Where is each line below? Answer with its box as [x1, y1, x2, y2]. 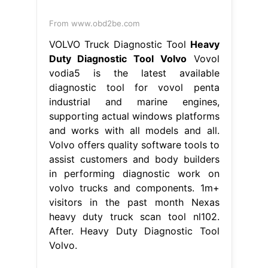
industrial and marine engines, [48, 95, 220, 108]
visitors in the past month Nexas [48, 196, 220, 208]
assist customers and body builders [48, 153, 220, 165]
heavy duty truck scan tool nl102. [48, 210, 220, 223]
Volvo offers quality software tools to [48, 138, 220, 151]
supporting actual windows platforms [48, 109, 220, 122]
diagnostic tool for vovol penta [48, 81, 220, 93]
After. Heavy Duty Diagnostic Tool [48, 224, 220, 237]
